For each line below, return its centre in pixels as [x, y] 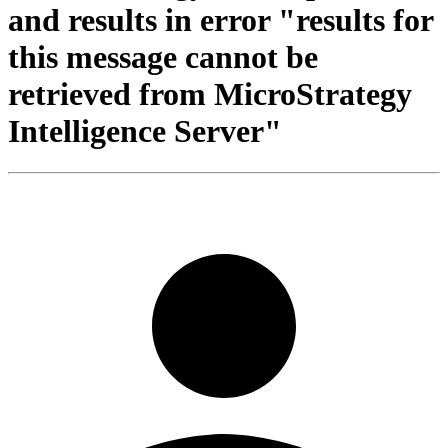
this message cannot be [163, 57]
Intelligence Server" [145, 131]
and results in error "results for [220, 20]
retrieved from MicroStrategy [210, 94]
